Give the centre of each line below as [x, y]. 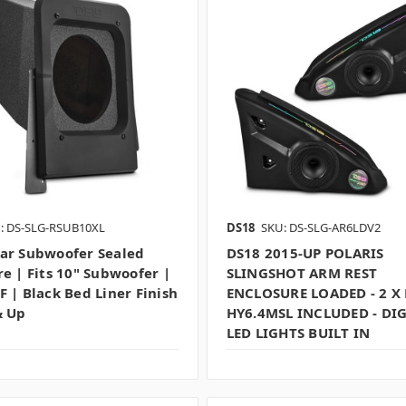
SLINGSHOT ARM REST [302, 273]
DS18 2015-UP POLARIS [305, 253]
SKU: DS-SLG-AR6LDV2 [320, 228]
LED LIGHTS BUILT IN [298, 333]
